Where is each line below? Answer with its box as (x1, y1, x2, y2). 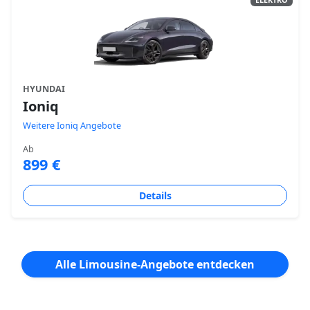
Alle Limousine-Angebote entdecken (55, 257, 255, 272)
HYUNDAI (23, 83, 65, 95)
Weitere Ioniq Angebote (23, 120, 121, 131)
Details (138, 189, 172, 202)
